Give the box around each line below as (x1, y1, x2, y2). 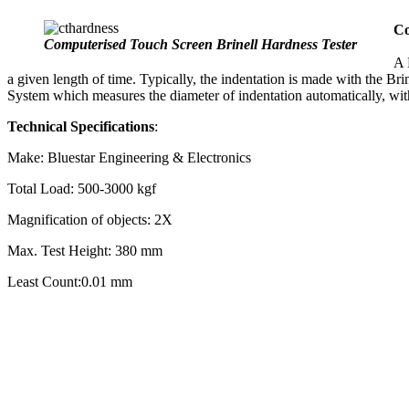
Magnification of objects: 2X (7, 211, 173, 227)
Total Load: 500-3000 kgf (7, 180, 156, 196)
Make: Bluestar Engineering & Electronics (7, 149, 251, 165)
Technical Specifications (7, 118, 154, 134)
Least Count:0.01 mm (7, 273, 132, 289)
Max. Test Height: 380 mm (7, 242, 163, 258)
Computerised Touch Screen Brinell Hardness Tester (44, 36, 357, 52)
